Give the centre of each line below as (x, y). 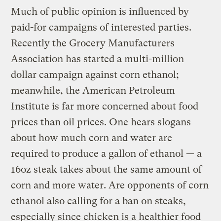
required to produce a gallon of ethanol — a (107, 153)
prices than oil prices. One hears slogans (101, 122)
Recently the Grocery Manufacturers (93, 43)
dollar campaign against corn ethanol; (95, 74)
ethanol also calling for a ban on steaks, (99, 201)
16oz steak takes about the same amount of (107, 169)
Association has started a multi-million (98, 59)
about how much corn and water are (92, 138)
